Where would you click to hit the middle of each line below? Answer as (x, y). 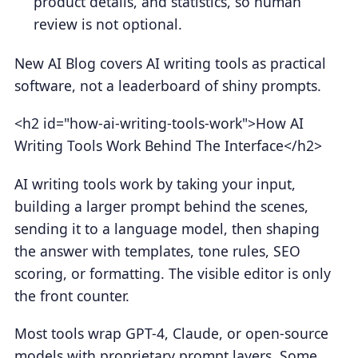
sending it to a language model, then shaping (167, 228)
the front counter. (72, 295)
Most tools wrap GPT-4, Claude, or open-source (171, 334)
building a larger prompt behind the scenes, (161, 206)
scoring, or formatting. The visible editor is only (172, 273)
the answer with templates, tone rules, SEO (157, 251)
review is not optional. (108, 24)
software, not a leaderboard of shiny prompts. (167, 86)
